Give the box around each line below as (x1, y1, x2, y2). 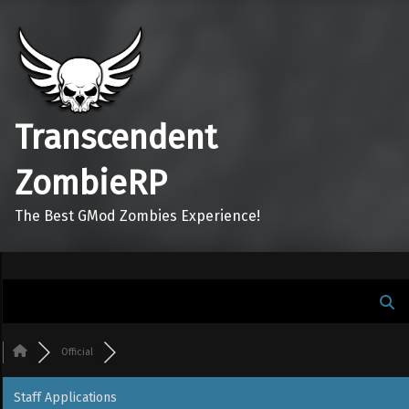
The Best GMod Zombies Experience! (15, 206, 260, 225)
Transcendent (15, 117, 217, 158)
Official (61, 345, 93, 358)
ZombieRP (15, 163, 167, 204)
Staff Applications (14, 389, 117, 405)
